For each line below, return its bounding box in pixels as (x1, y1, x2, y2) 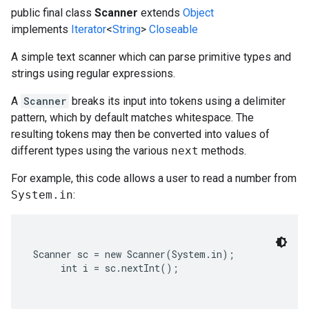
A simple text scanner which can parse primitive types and (11, 50, 291, 63)
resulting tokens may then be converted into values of (11, 128, 270, 141)
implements (11, 23, 71, 36)
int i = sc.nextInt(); (33, 261, 179, 275)
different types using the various (11, 144, 171, 157)
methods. (199, 144, 246, 157)
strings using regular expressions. (11, 67, 175, 80)
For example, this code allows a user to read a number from (11, 172, 297, 185)
